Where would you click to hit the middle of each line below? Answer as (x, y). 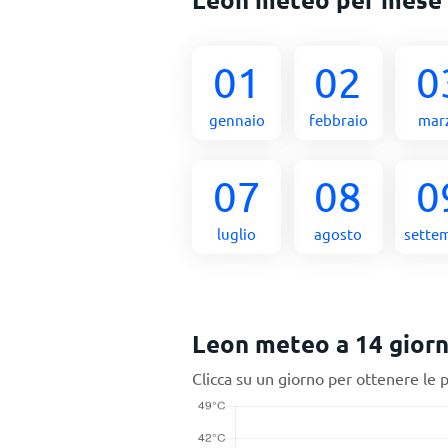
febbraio (338, 119)
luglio (237, 233)
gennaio (236, 119)
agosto (338, 233)
